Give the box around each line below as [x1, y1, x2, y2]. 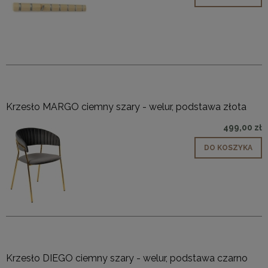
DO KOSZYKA [204, 144, 252, 153]
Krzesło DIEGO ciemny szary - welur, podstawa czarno [6, 252, 248, 264]
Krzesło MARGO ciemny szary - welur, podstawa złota [6, 101, 246, 113]
